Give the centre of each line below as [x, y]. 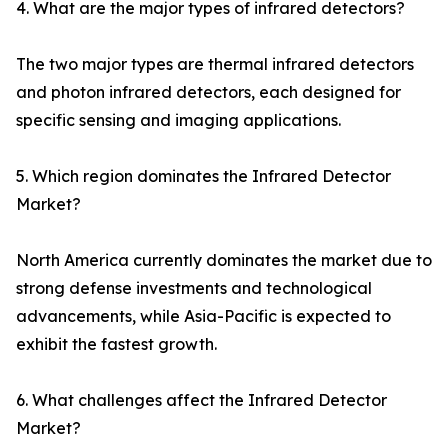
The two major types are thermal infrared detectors [215, 64]
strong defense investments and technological [194, 288]
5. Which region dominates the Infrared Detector [203, 176]
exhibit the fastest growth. [116, 344]
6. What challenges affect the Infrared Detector [201, 400]
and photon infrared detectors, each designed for [208, 92]
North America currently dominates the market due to [224, 260]
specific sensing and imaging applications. [178, 120]
